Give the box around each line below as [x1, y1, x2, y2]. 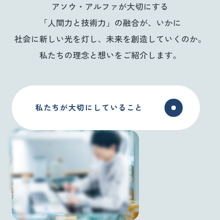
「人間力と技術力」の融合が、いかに [39, 18, 181, 28]
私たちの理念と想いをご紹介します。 [39, 51, 181, 61]
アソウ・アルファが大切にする [52, 2, 168, 12]
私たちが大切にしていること [35, 103, 143, 113]
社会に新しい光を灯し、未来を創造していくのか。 [14, 34, 206, 45]
